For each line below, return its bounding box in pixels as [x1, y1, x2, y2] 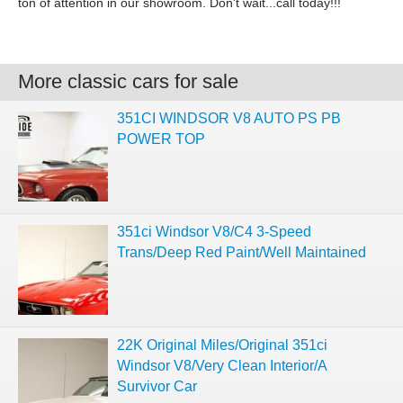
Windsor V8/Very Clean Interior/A [117, 358, 327, 373]
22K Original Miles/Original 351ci [117, 337, 327, 353]
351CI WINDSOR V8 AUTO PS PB [117, 111, 341, 126]
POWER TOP [117, 131, 205, 147]
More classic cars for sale [18, 70, 238, 93]
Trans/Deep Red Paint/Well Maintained [117, 245, 366, 260]
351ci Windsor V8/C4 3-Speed [117, 224, 311, 239]
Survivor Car [117, 379, 197, 394]
